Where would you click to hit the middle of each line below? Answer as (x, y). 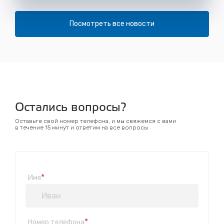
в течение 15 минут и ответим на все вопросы (81, 127)
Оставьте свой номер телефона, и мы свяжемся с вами (95, 121)
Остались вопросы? (71, 108)
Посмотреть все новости (112, 24)
